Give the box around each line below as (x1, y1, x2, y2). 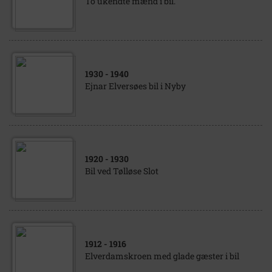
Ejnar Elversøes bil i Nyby (85, 80, 186, 92)
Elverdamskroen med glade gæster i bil (85, 250, 239, 262)
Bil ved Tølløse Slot (85, 165, 158, 177)
